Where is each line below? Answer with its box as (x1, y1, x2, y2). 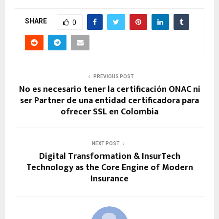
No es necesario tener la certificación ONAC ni (19, 82, 200, 97)
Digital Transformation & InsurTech (39, 149, 180, 164)
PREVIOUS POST (93, 73, 134, 79)
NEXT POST (91, 140, 120, 146)
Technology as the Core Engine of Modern (26, 160, 193, 175)
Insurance (90, 171, 129, 186)
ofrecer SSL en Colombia (61, 104, 158, 119)
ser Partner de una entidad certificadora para (20, 93, 199, 108)
